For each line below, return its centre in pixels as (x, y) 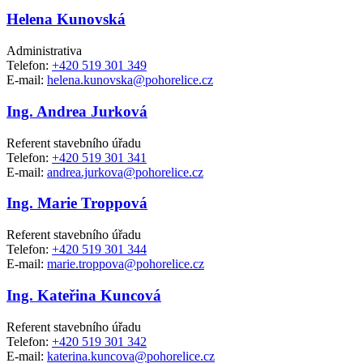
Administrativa (44, 51)
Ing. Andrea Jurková (77, 111)
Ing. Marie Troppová (77, 203)
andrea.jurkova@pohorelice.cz (125, 172)
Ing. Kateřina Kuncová (84, 295)
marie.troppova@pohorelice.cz (126, 264)
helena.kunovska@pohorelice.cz (130, 80)
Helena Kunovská (66, 19)
